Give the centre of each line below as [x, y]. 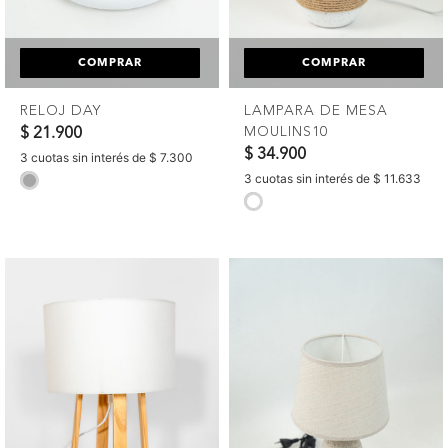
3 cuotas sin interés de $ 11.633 [332, 179]
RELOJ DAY [60, 111]
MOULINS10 [286, 132]
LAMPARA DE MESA [316, 111]
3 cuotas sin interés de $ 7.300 [106, 158]
